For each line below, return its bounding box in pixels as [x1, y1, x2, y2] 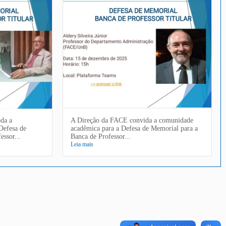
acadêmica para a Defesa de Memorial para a [71, 124, 198, 132]
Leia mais [71, 140, 94, 148]
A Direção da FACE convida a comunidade [71, 116, 194, 124]
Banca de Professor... [71, 132, 131, 140]
